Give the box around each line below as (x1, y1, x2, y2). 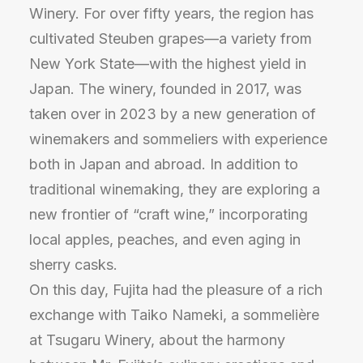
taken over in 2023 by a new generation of (29, 105, 316, 122)
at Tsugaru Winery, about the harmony (29, 331, 285, 348)
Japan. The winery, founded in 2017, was (29, 80, 301, 97)
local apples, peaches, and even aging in (29, 231, 301, 248)
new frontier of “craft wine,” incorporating (29, 206, 308, 223)
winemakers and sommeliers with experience (29, 130, 327, 147)
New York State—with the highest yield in (29, 55, 306, 72)
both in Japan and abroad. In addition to (29, 156, 298, 173)
